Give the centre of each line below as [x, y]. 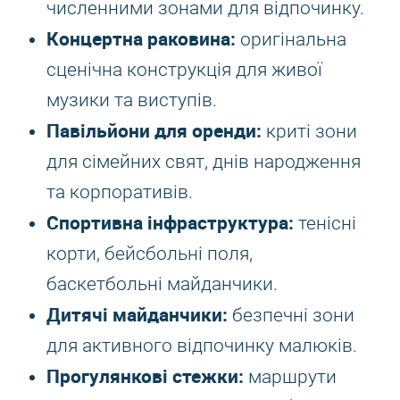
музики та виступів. [132, 100]
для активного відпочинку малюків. [202, 346]
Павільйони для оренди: [154, 130]
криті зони [309, 131]
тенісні [325, 223]
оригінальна [291, 39]
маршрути [290, 377]
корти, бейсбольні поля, [150, 254]
